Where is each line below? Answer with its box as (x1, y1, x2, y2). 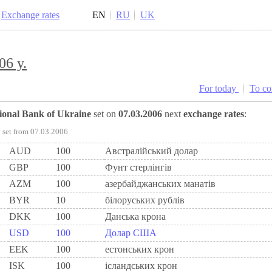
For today (205, 83, 239, 94)
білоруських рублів (105, 195, 185, 206)
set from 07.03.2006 (2, 127, 68, 137)
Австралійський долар (105, 146, 198, 157)
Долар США (105, 228, 157, 239)
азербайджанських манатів (105, 178, 216, 189)
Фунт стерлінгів (105, 162, 172, 173)
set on (91, 109, 118, 120)
